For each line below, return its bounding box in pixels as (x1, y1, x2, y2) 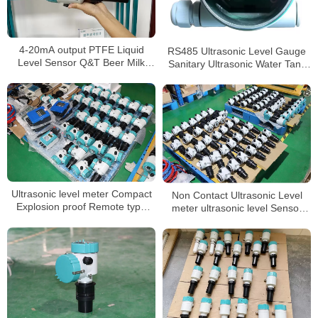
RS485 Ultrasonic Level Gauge (168, 45, 306, 57)
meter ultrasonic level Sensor (171, 202, 302, 214)
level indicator (50, 214, 112, 226)
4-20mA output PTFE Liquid (18, 43, 144, 55)
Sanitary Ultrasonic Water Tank (168, 57, 306, 70)
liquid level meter (199, 215, 275, 227)
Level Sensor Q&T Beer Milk (18, 56, 145, 68)
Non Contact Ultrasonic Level (171, 190, 302, 202)
